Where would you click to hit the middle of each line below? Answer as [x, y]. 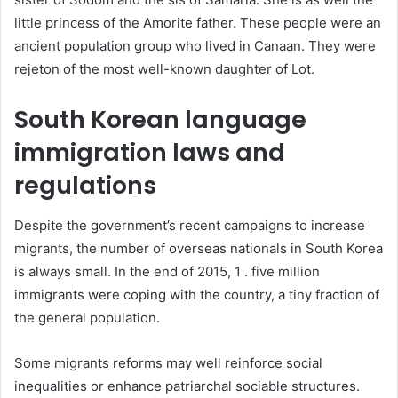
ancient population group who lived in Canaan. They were [195, 46]
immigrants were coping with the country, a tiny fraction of [197, 294]
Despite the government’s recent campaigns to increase [190, 225]
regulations [85, 186]
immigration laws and [150, 153]
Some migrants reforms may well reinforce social [168, 362]
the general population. [87, 317]
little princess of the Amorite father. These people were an [198, 23]
